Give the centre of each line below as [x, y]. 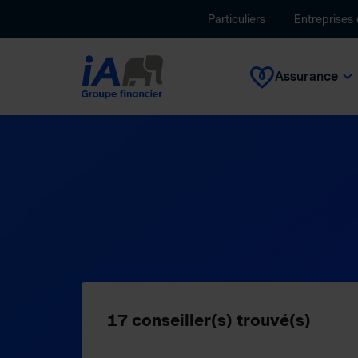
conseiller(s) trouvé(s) [219, 320]
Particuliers [237, 19]
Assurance [306, 76]
